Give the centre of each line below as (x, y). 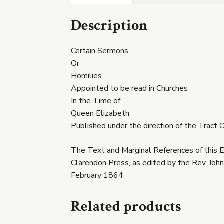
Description (109, 25)
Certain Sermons (100, 51)
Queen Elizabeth (100, 113)
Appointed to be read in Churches (129, 88)
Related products (126, 206)
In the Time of (96, 101)
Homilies (86, 76)
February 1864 (97, 175)
